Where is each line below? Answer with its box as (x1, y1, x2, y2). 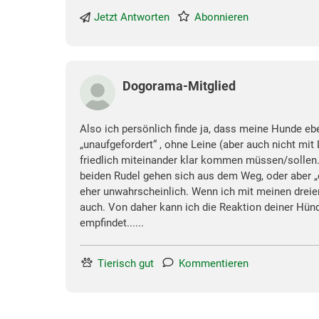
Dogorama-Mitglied (122, 78, 236, 94)
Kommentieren (179, 257, 249, 271)
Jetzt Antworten (94, 11, 169, 24)
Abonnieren (194, 11, 249, 24)
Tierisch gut (98, 257, 154, 271)
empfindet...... (80, 216, 144, 230)
